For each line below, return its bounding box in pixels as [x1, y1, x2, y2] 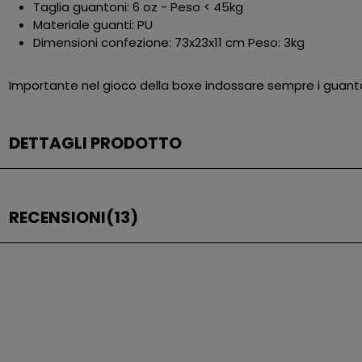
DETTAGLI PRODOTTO [9, 132, 183, 155]
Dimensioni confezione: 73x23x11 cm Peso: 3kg [33, 34, 305, 52]
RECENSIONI [9, 206, 107, 229]
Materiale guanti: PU [33, 16, 154, 34]
